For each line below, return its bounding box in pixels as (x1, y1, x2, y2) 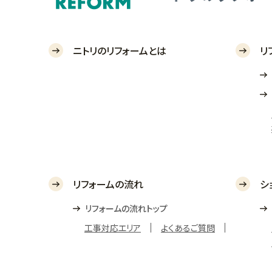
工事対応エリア (84, 222, 141, 234)
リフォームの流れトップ (85, 202, 168, 214)
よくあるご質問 (161, 222, 215, 234)
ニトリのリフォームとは (73, 43, 166, 58)
